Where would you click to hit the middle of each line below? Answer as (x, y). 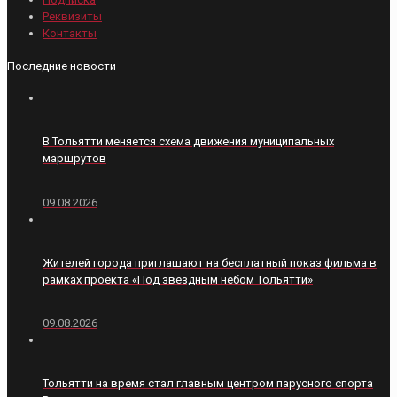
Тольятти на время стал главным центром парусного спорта (208, 384)
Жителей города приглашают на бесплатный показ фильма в (210, 262)
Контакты (70, 34)
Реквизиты (72, 17)
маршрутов (74, 159)
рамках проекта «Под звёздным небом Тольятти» (178, 279)
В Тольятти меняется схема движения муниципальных (188, 142)
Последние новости (62, 66)
